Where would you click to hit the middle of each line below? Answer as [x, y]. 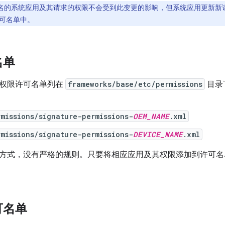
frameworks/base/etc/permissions [135, 84]
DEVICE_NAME [158, 134]
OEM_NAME [151, 116]
